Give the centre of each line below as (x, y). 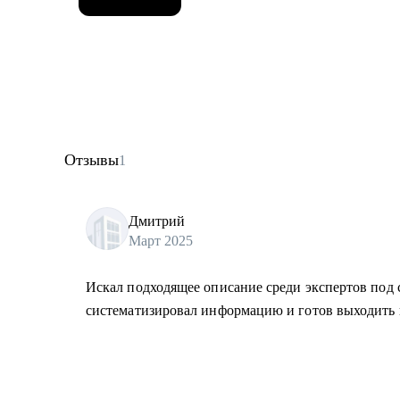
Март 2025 (161, 240)
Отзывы (92, 160)
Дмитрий (157, 221)
